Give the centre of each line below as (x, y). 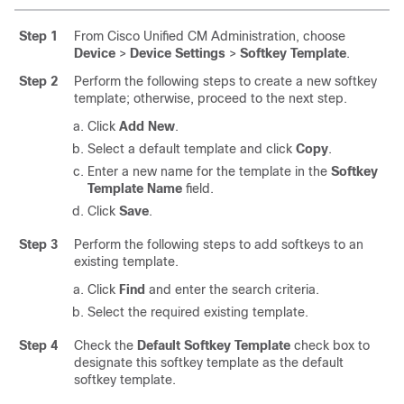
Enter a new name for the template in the (209, 171)
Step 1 (38, 36)
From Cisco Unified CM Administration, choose (210, 36)
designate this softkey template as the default (209, 363)
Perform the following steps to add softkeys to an (219, 244)
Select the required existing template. (198, 312)
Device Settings (178, 53)
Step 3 (38, 244)
